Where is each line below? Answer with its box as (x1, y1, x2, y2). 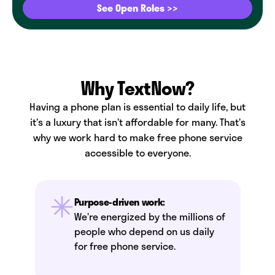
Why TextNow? (80, 77, 195, 100)
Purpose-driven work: (74, 196, 166, 208)
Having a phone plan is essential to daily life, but (29, 99, 246, 114)
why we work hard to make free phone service (33, 130, 242, 145)
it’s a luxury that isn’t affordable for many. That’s (29, 114, 246, 130)
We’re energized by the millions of (74, 209, 225, 224)
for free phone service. (74, 238, 176, 254)
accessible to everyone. (84, 145, 191, 160)
